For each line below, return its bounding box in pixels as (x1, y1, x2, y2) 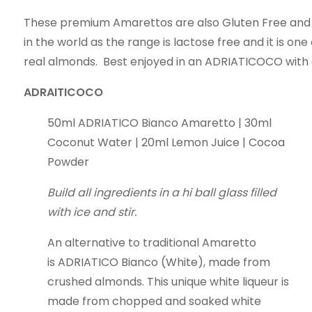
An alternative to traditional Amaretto (47, 235, 257, 251)
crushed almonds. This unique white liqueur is (47, 274, 290, 290)
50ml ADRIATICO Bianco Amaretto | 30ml (47, 115, 272, 131)
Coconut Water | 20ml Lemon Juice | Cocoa (47, 134, 286, 150)
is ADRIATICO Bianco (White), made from (47, 254, 271, 270)
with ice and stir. (47, 204, 137, 220)
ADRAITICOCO (23, 84, 103, 100)
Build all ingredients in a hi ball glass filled (47, 185, 277, 201)
